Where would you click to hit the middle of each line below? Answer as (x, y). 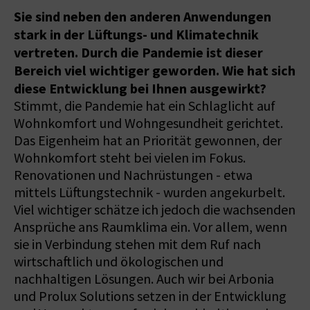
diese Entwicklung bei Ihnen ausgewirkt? (140, 88)
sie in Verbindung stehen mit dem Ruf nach (137, 244)
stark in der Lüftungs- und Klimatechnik (136, 34)
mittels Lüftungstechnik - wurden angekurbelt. (149, 192)
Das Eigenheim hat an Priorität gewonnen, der (148, 140)
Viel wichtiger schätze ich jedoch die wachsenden (155, 210)
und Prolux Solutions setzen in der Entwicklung (150, 296)
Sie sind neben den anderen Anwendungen (143, 16)
